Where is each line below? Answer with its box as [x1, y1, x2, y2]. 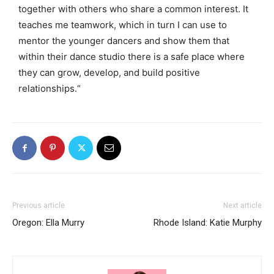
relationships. [18, 83, 77, 95]
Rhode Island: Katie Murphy [154, 217, 262, 229]
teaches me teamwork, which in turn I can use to [18, 19, 227, 31]
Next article [223, 201, 262, 210]
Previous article [12, 201, 65, 210]
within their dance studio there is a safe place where [18, 51, 245, 63]
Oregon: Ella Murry [12, 217, 84, 229]
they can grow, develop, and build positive [18, 67, 200, 79]
